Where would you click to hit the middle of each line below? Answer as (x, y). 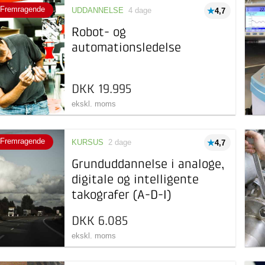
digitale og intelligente (135, 180)
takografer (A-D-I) (122, 195)
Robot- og (99, 33)
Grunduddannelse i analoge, (148, 165)
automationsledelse (127, 48)
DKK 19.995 (102, 90)
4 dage (140, 10)
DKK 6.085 (100, 222)
